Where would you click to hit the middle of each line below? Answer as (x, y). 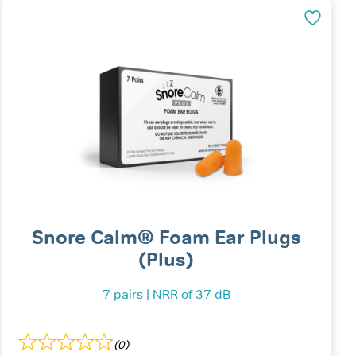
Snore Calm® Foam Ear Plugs (166, 238)
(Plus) (166, 260)
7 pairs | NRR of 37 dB (166, 295)
